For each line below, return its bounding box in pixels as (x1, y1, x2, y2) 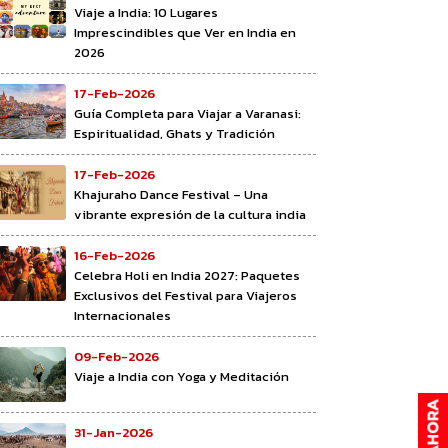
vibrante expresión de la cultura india (74, 204, 306, 224)
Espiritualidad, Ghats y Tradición (74, 123, 275, 143)
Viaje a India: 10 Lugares (74, 2, 218, 22)
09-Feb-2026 (74, 346, 159, 366)
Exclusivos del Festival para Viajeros (74, 285, 297, 305)
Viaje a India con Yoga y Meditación (74, 366, 289, 386)
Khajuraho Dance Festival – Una (74, 184, 268, 204)
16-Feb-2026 (74, 245, 155, 265)
